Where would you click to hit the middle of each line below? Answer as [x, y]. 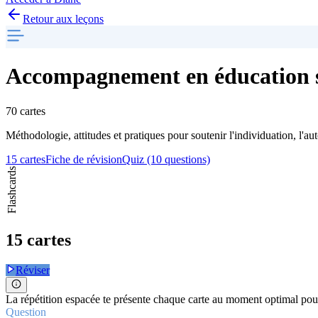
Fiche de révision [84, 159]
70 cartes [26, 111]
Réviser [33, 270]
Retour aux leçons [63, 18]
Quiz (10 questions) [166, 159]
